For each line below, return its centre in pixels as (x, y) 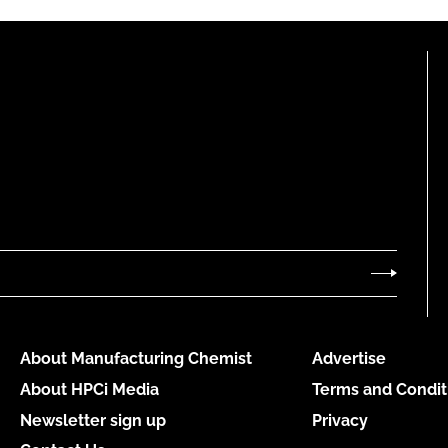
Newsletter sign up (92, 420)
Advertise (348, 359)
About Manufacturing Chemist (135, 359)
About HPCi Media (89, 389)
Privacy (339, 420)
